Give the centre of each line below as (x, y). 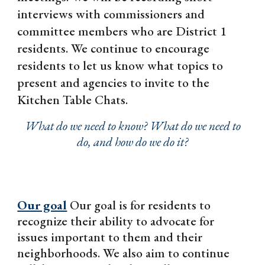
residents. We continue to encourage (114, 48)
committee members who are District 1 (122, 31)
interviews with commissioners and (111, 14)
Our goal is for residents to (140, 205)
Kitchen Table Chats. (74, 100)
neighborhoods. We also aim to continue (124, 253)
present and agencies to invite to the (114, 83)
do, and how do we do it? (132, 142)
